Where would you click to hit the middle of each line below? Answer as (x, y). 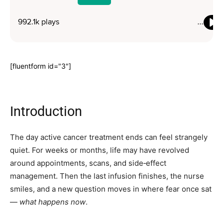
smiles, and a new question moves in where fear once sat (111, 189)
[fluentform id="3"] (41, 66)
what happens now (53, 202)
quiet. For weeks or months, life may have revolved (100, 150)
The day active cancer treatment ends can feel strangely (109, 137)
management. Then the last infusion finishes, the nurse (107, 176)
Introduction (46, 112)
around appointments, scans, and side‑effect (88, 163)
